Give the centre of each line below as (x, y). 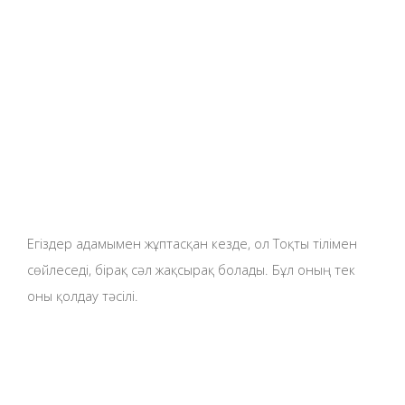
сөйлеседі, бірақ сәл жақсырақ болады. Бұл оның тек (191, 269)
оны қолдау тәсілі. (83, 295)
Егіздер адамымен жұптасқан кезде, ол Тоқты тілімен (192, 243)
